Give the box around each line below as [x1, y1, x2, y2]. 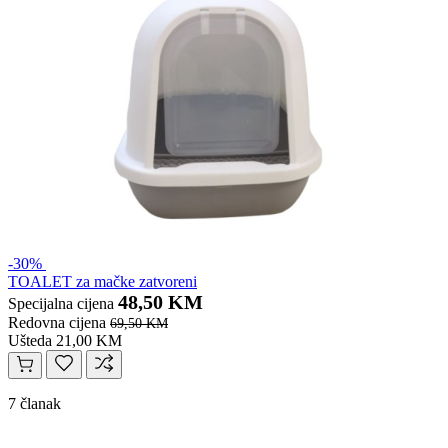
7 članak [8, 395, 61, 413]
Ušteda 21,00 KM [8, 332, 122, 350]
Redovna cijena [8, 314, 106, 332]
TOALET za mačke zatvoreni [8, 273, 197, 291]
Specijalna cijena [8, 295, 114, 313]
